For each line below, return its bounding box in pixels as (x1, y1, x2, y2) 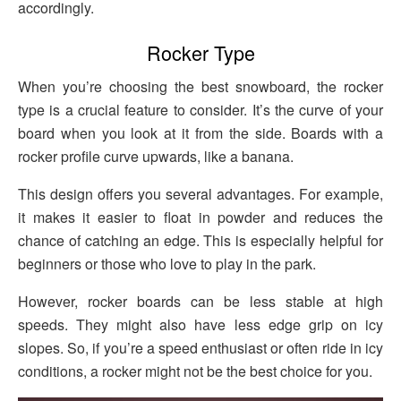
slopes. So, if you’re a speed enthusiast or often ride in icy (18, 337, 383, 359)
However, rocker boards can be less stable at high (18, 291, 383, 312)
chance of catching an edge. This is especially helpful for (18, 230, 383, 252)
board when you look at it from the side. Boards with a (18, 123, 383, 144)
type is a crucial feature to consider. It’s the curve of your (18, 99, 383, 121)
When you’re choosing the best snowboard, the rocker (18, 76, 383, 98)
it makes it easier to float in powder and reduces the (18, 207, 383, 228)
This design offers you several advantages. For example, (18, 183, 383, 205)
